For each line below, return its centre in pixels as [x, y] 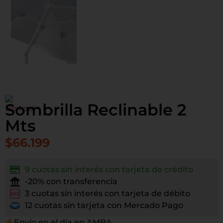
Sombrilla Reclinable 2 [96, 110]
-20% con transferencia [71, 182]
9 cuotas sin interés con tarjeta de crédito [109, 170]
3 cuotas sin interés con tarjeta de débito [108, 194]
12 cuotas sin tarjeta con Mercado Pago [104, 206]
